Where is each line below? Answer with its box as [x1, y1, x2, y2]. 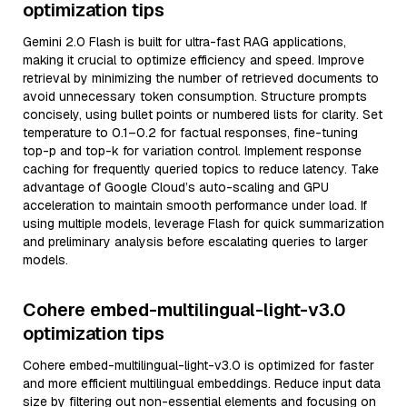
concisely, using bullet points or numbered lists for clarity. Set [23, 106, 382, 123]
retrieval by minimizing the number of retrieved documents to [23, 70, 379, 86]
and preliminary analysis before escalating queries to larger [23, 233, 368, 250]
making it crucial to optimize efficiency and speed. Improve [23, 52, 364, 68]
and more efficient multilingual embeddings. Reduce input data [23, 375, 381, 392]
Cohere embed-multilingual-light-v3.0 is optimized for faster [23, 357, 374, 373]
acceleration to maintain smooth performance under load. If [23, 197, 367, 213]
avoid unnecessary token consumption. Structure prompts [23, 88, 367, 104]
